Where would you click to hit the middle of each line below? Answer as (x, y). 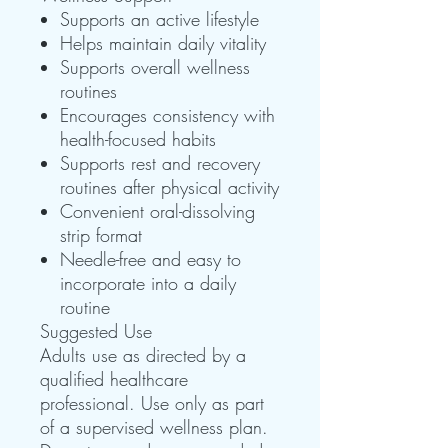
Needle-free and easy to (150, 258)
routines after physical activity (169, 186)
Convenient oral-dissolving (157, 210)
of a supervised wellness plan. (154, 426)
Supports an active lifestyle (159, 18)
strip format (101, 234)
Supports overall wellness (155, 66)
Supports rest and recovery (160, 162)
